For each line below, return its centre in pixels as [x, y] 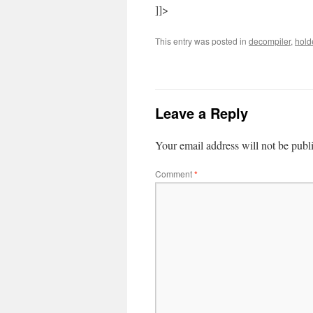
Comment [175, 174]
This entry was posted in [202, 41]
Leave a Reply [202, 113]
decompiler [270, 41]
